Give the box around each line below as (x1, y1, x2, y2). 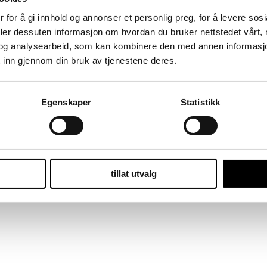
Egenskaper (41, 97, 91, 107)
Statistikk (181, 97, 220, 107)
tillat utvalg (110, 168, 157, 179)
